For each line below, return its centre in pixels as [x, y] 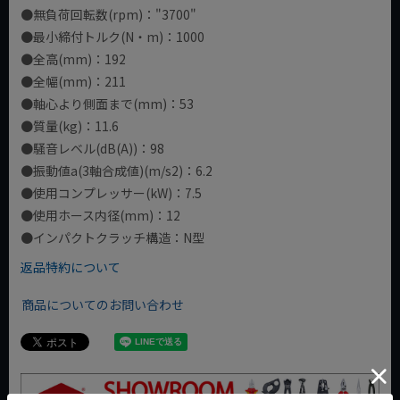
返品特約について [71, 267]
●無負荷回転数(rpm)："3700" [108, 14]
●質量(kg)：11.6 [70, 125]
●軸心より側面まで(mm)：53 [107, 103]
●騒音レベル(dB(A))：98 [92, 148]
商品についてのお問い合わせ [103, 304]
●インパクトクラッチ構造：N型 [112, 237]
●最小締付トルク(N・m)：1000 [112, 36]
